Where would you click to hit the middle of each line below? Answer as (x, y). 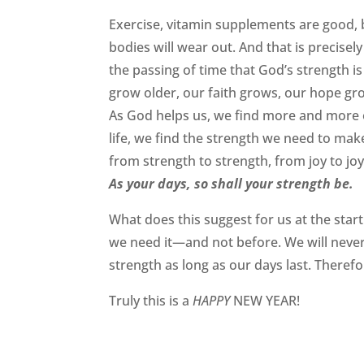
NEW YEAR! (265, 300)
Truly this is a (151, 300)
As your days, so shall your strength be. (232, 183)
